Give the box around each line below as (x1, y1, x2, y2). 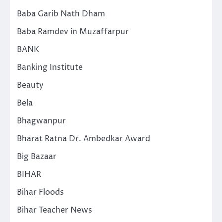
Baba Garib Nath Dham (17, 8, 105, 19)
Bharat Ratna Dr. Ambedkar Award (17, 133, 150, 144)
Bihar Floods (17, 186, 64, 198)
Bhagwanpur (17, 115, 66, 126)
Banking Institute (17, 61, 83, 73)
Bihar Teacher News (17, 204, 92, 216)
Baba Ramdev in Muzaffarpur (17, 26, 129, 37)
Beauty (17, 79, 44, 91)
